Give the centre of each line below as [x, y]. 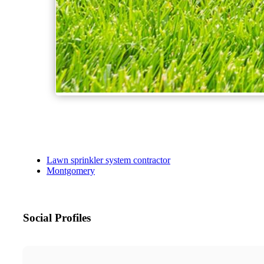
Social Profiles [57, 218]
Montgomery [71, 171]
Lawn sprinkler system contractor [108, 160]
